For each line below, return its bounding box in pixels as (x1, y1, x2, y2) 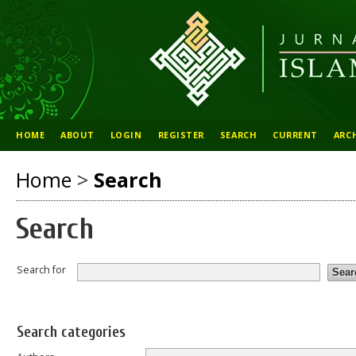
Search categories (17, 323, 126, 342)
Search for (17, 262, 66, 277)
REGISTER (157, 129, 204, 141)
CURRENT (273, 129, 318, 141)
